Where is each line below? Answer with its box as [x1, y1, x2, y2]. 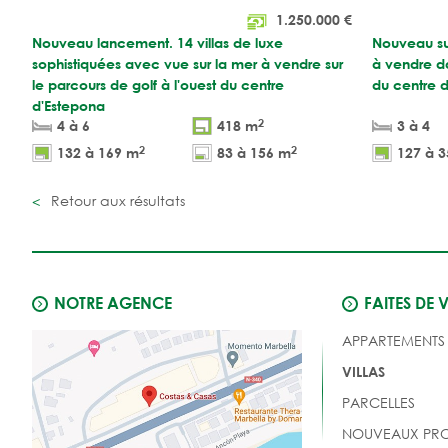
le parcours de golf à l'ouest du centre [32, 75, 284, 93]
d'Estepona [32, 96, 105, 114]
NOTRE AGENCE [54, 292, 172, 312]
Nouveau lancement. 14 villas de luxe [32, 33, 283, 51]
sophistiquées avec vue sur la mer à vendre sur [32, 54, 343, 72]
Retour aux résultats [47, 190, 185, 210]
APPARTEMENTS [341, 330, 445, 350]
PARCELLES [341, 392, 415, 412]
